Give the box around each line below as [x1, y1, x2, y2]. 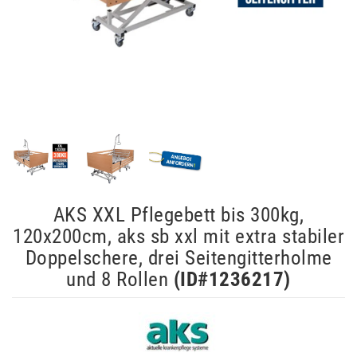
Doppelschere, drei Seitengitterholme [25, 245, 332, 269]
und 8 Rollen [66, 267, 169, 291]
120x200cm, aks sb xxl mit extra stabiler [13, 224, 344, 248]
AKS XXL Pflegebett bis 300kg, [53, 202, 304, 226]
